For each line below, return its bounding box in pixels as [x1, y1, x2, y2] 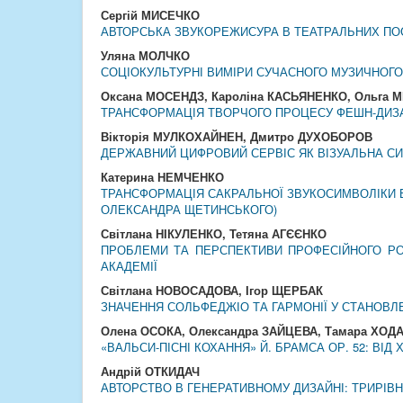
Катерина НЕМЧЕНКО [101, 168, 224, 185]
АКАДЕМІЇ [101, 257, 157, 274]
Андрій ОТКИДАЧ [101, 363, 200, 380]
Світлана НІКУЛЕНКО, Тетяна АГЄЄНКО [101, 225, 327, 242]
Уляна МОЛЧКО [101, 47, 190, 64]
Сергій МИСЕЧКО [101, 6, 200, 23]
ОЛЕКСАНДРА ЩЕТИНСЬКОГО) [101, 201, 277, 218]
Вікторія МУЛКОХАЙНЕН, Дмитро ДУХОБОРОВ [101, 128, 372, 145]
